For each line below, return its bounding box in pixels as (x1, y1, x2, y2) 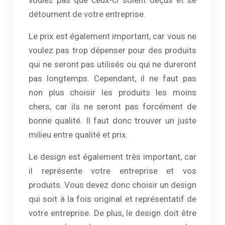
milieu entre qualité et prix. (29, 130, 128, 140)
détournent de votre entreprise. (29, 9, 146, 19)
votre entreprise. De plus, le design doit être (29, 208, 196, 218)
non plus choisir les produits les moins (29, 87, 196, 97)
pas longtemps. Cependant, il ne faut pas (29, 73, 196, 83)
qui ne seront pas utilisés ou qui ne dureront (29, 59, 196, 69)
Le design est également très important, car (29, 152, 196, 162)
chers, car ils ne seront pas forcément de (29, 101, 196, 111)
